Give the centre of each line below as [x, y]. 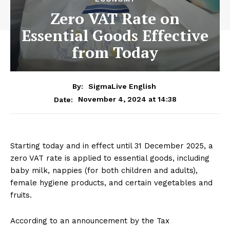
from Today [115, 52]
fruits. [21, 195]
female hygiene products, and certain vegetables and [111, 183]
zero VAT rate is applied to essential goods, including [110, 158]
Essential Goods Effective [115, 35]
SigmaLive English [122, 86]
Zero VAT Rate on [115, 18]
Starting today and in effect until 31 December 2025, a [112, 146]
